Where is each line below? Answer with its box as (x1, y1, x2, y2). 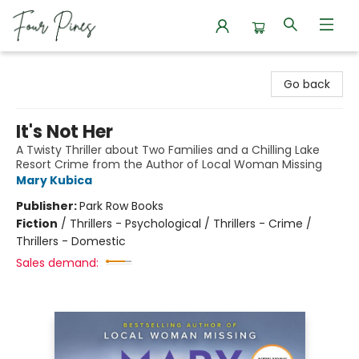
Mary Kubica (16, 172, 92, 188)
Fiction (16, 216, 58, 232)
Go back (284, 76, 330, 92)
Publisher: (16, 198, 79, 214)
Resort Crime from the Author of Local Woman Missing (16, 156, 322, 172)
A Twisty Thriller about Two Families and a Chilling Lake (16, 142, 320, 158)
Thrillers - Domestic (16, 233, 126, 249)
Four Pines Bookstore (12, 58, 127, 75)
